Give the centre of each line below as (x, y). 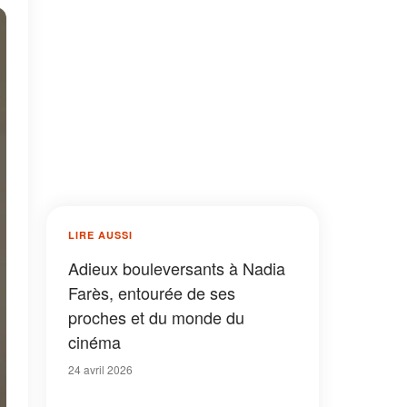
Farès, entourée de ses (152, 293)
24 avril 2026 (100, 369)
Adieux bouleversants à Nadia (177, 268)
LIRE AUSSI (100, 235)
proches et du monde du (156, 317)
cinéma (94, 342)
